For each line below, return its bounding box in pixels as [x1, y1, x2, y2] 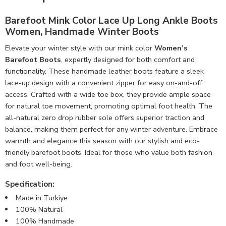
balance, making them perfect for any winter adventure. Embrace [5, 124, 218, 134]
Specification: [5, 179, 54, 189]
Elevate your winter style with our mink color [5, 42, 154, 53]
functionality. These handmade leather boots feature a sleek [5, 66, 204, 76]
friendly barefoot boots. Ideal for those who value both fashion [5, 147, 212, 157]
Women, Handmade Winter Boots [5, 25, 159, 39]
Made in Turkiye [15, 193, 68, 203]
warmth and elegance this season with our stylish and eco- [5, 135, 200, 146]
